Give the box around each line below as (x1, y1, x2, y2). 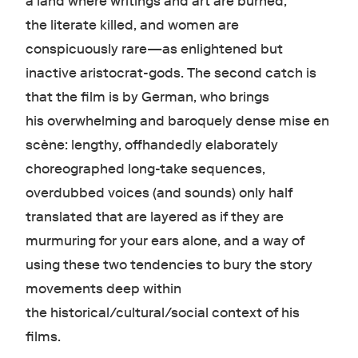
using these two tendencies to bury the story (25, 256, 312, 273)
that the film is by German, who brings (25, 88, 269, 105)
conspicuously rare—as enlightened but (25, 40, 283, 58)
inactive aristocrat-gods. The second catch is (25, 64, 316, 82)
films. (25, 328, 61, 345)
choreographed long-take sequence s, (25, 160, 265, 177)
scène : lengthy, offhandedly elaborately (25, 136, 278, 153)
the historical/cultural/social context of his (25, 304, 300, 321)
